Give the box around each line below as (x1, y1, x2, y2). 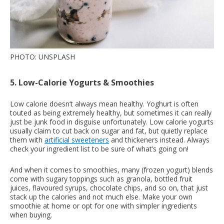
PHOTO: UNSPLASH (10, 51, 75, 61)
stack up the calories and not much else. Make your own (10, 191, 192, 201)
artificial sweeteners (44, 134, 109, 144)
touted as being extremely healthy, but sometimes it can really (10, 107, 211, 117)
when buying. (10, 209, 52, 219)
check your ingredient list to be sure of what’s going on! (10, 143, 188, 153)
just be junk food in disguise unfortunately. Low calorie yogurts (10, 116, 213, 126)
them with (10, 134, 44, 144)
